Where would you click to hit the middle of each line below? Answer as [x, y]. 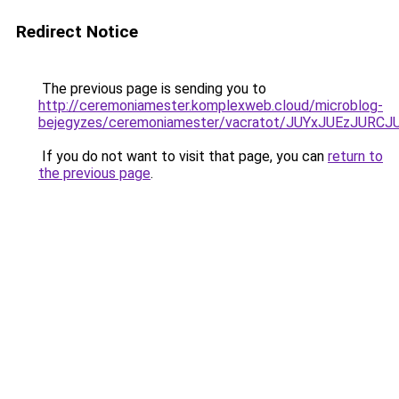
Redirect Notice [77, 32]
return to [355, 156]
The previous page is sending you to [152, 89]
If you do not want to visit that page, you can [183, 156]
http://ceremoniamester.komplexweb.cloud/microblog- [211, 106]
